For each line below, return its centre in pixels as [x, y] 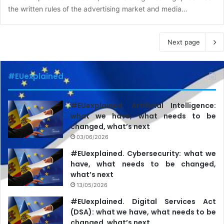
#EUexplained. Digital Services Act [143, 201]
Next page [184, 42]
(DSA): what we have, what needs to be [143, 212]
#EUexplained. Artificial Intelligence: [143, 105]
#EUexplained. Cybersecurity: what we [143, 153]
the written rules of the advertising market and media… [98, 8]
